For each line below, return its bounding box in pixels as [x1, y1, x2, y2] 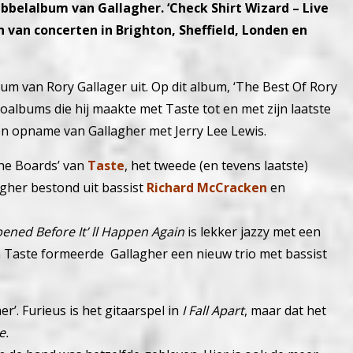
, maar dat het [244, 302, 326, 320]
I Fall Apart [182, 302, 244, 320]
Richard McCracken [147, 179, 267, 197]
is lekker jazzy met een [184, 223, 321, 241]
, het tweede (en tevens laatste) [124, 157, 308, 175]
